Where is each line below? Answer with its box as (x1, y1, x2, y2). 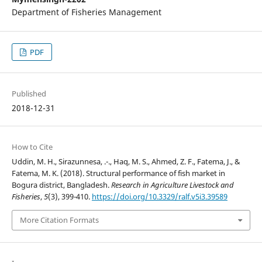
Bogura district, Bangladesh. (11, 180, 111, 191)
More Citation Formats (19, 215, 99, 226)
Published (11, 88, 46, 99)
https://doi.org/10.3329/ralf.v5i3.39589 (91, 191, 227, 202)
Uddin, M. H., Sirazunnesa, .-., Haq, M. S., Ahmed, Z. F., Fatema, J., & (11, 156, 240, 167)
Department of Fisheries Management (11, 6, 161, 18)
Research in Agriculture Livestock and (111, 180, 234, 191)
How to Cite (11, 142, 53, 153)
